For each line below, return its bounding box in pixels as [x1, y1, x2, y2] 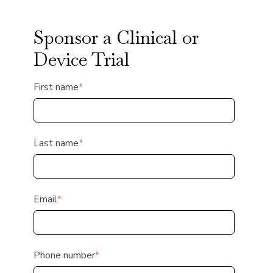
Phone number [34, 249, 95, 263]
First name [34, 80, 79, 94]
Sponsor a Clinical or [34, 26, 199, 50]
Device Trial [34, 48, 130, 72]
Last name [34, 136, 79, 151]
